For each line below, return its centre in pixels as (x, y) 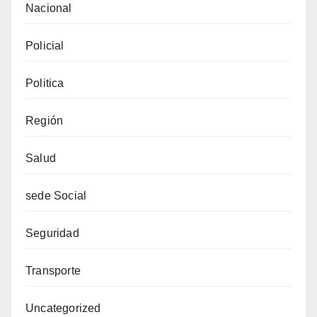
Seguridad (52, 233)
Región (45, 120)
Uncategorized (63, 308)
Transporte (53, 270)
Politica (45, 83)
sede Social (56, 195)
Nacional (49, 8)
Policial (45, 45)
